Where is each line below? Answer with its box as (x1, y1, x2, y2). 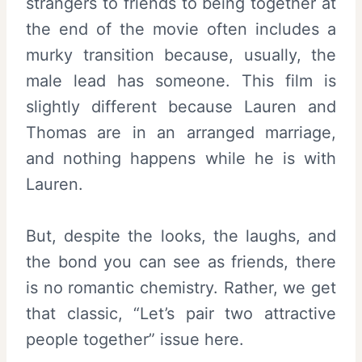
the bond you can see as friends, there (26, 252, 336, 272)
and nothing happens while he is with (26, 149, 336, 169)
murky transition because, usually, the (26, 45, 336, 65)
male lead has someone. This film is (26, 71, 336, 91)
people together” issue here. (26, 330, 244, 350)
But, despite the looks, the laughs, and (26, 226, 336, 246)
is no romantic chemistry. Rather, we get (26, 278, 336, 298)
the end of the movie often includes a (26, 19, 336, 40)
